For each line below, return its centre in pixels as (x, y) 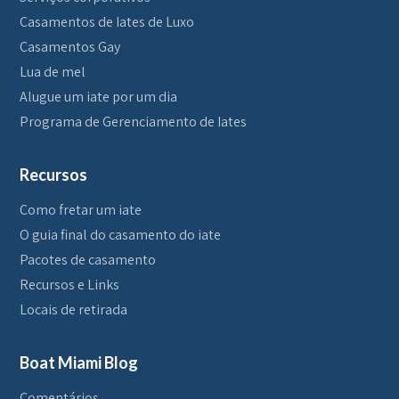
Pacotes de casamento (88, 259)
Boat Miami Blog (79, 362)
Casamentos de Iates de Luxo (107, 21)
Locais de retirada (74, 309)
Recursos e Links (70, 284)
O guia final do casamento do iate (121, 234)
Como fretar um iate (81, 209)
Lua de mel (53, 71)
